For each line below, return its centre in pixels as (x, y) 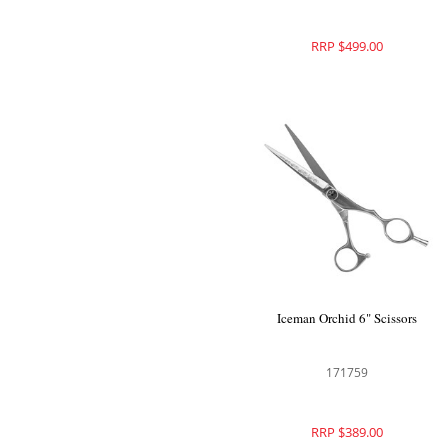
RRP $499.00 (346, 45)
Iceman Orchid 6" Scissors (346, 318)
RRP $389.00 (346, 432)
